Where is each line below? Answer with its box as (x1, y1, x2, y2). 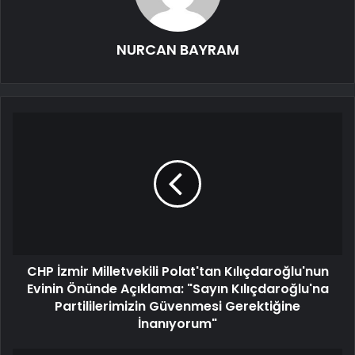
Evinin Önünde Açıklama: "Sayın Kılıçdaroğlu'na (26, 280, 329, 299)
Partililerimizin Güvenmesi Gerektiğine (55, 297, 300, 316)
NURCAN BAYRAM (116, 40, 239, 60)
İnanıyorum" (138, 315, 217, 334)
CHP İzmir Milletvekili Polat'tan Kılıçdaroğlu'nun (26, 262, 329, 281)
